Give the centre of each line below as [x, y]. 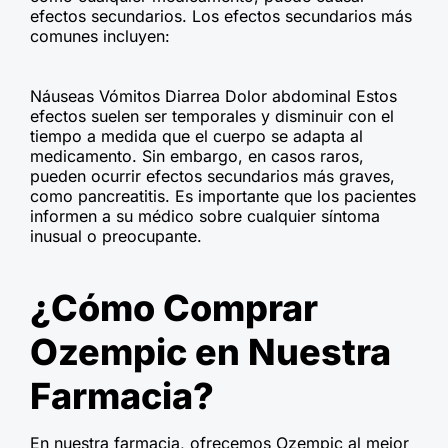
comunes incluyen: [100, 36]
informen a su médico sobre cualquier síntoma [205, 216]
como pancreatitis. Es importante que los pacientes [223, 196]
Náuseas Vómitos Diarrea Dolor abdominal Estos [213, 96]
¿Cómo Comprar [174, 308]
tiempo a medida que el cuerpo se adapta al [196, 136]
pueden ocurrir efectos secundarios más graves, [212, 176]
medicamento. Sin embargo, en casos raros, [197, 156]
